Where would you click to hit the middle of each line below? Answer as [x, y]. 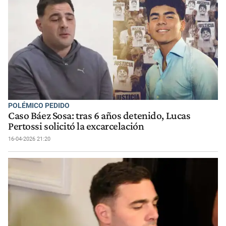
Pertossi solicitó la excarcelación [76, 126]
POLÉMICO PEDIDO [39, 105]
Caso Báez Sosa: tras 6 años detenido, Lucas [99, 115]
